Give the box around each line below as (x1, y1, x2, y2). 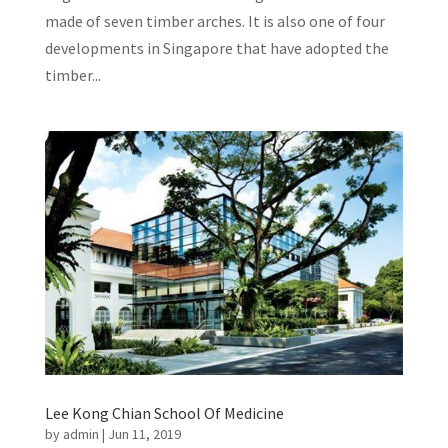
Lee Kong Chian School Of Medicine (44, 402, 284, 423)
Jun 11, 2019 (107, 424, 181, 443)
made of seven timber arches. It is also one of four (44, 11, 385, 32)
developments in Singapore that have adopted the (44, 38, 389, 59)
